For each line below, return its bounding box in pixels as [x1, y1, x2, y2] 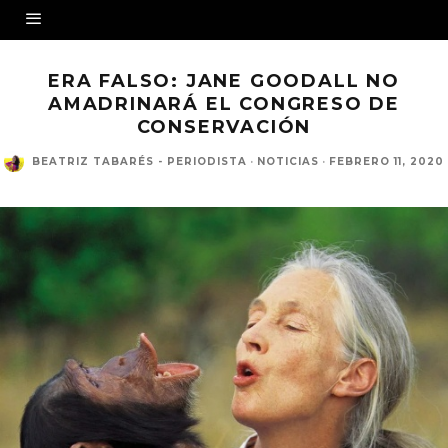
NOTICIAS [257, 155, 319, 169]
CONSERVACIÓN [136, 116, 312, 138]
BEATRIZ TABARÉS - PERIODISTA [32, 155, 247, 169]
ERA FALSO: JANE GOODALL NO [48, 70, 400, 92]
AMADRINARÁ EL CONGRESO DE [48, 93, 400, 115]
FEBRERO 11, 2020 [329, 155, 444, 169]
